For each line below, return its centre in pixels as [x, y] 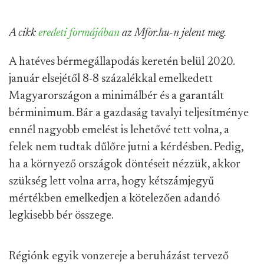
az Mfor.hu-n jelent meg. [173, 33]
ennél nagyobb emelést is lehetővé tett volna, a [119, 130]
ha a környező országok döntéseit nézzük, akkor [125, 164]
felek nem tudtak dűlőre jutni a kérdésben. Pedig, [126, 147]
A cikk [24, 33]
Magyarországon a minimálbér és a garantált [116, 96]
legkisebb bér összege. [61, 216]
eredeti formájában [79, 33]
